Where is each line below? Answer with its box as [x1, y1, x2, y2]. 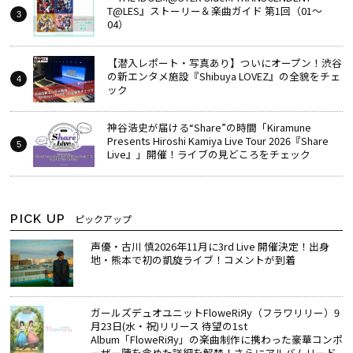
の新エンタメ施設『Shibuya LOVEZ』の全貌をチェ [106, 68, 340, 84]
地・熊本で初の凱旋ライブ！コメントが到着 [90, 252, 295, 268]
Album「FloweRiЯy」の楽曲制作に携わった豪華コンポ [90, 331, 343, 347]
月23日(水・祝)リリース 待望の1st [90, 318, 247, 333]
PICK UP [10, 210, 66, 226]
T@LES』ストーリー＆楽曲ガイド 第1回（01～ [106, 3, 322, 19]
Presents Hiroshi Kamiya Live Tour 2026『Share [106, 133, 329, 149]
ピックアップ [75, 211, 132, 225]
